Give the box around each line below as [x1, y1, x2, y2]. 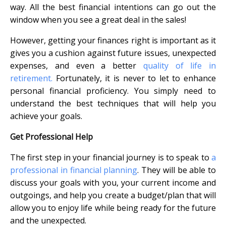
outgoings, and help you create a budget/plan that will [10, 190, 216, 201]
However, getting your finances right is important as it [10, 35, 216, 46]
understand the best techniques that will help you [10, 98, 216, 109]
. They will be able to [137, 164, 216, 176]
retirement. [10, 73, 52, 84]
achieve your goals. [10, 110, 82, 122]
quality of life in [143, 60, 216, 72]
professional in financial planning [10, 164, 138, 176]
